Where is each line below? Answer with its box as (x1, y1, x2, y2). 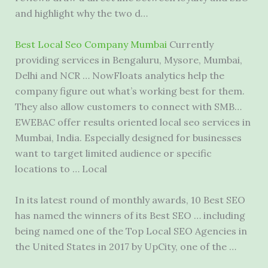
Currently (166, 38, 214, 50)
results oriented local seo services (83, 115, 240, 128)
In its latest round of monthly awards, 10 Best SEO (14, 193, 245, 206)
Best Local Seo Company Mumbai (14, 38, 167, 50)
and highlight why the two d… (14, 7, 148, 20)
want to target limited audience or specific (14, 147, 212, 159)
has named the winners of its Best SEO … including (14, 209, 245, 221)
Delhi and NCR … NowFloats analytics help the (14, 69, 224, 81)
